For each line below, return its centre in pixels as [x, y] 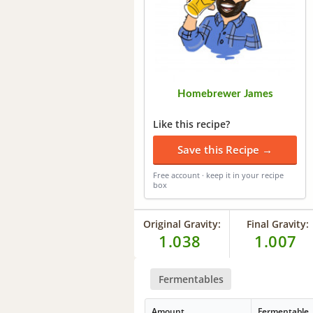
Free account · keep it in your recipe [218, 175]
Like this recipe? [191, 124]
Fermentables [191, 279]
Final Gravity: [277, 224]
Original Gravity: [182, 224]
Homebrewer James [225, 94]
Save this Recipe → [225, 150]
